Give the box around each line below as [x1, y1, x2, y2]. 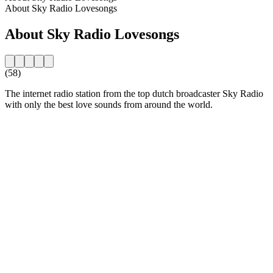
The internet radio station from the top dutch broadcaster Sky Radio [5, 88, 263, 99]
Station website [5, 119, 63, 130]
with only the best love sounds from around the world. [5, 99, 213, 110]
